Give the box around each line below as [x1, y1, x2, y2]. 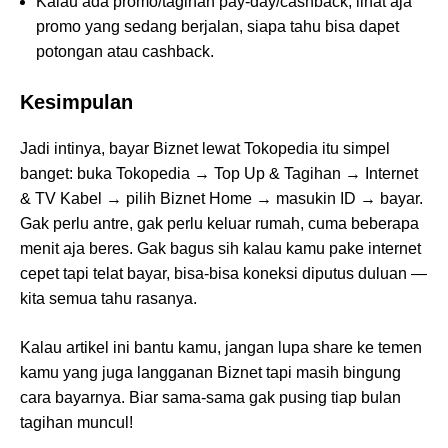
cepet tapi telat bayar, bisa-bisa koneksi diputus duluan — [20, 265, 427, 283]
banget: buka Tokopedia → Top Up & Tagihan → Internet [20, 165, 418, 183]
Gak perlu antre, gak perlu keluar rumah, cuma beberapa [20, 215, 419, 233]
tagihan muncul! [20, 414, 133, 432]
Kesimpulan [20, 91, 133, 114]
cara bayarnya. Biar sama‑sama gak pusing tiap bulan [20, 389, 401, 407]
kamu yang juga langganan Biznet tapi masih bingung [20, 364, 401, 382]
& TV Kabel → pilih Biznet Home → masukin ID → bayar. [20, 190, 423, 208]
